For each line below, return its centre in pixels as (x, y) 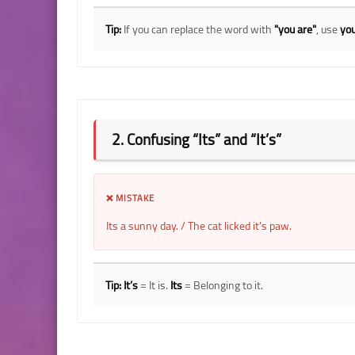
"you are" (295, 29)
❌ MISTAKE (130, 198)
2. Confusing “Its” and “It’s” (197, 139)
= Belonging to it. (223, 285)
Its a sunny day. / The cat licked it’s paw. (199, 225)
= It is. (154, 285)
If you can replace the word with (198, 29)
